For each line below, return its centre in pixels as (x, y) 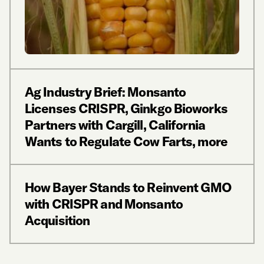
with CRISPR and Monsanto (104, 204)
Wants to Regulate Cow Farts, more (126, 141)
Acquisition (57, 220)
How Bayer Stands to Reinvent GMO (128, 187)
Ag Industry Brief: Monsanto (105, 92)
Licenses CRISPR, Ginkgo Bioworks (126, 108)
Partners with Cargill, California (115, 125)
